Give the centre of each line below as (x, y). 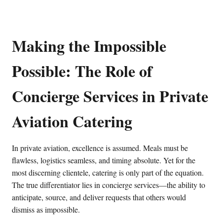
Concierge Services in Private (110, 96)
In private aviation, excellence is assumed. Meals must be (100, 147)
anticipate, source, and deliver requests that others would (99, 197)
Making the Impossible (89, 45)
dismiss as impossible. (46, 209)
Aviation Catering (72, 121)
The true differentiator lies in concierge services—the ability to (109, 184)
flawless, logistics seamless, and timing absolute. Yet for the (104, 160)
